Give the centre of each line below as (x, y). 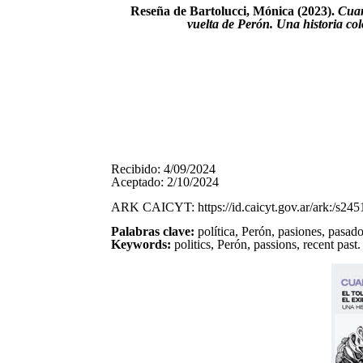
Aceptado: (138, 182)
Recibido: (136, 169)
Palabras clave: (155, 232)
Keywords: (143, 245)
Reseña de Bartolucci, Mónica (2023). (235, 11)
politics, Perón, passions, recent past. (268, 245)
